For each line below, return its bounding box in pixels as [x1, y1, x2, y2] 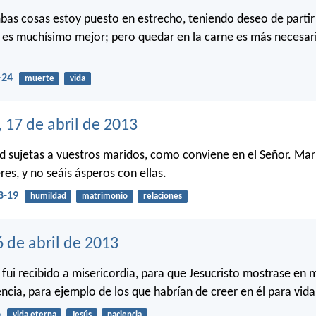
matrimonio [81, 192, 128, 202]
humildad [30, 192, 66, 202]
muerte [24, 73, 54, 83]
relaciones [142, 192, 182, 202]
